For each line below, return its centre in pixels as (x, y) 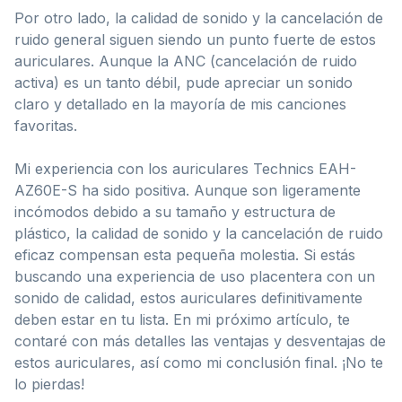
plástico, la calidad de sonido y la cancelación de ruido (199, 233)
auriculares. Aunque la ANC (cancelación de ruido (186, 61)
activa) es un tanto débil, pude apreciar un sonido (184, 82)
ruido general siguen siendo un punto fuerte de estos (195, 39)
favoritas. (46, 125)
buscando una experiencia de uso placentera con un (195, 276)
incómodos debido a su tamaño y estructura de (175, 211)
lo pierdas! (49, 384)
